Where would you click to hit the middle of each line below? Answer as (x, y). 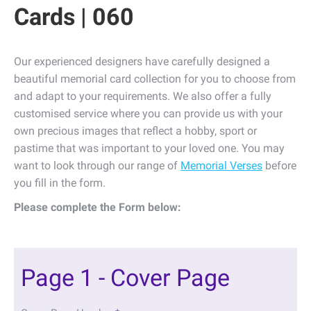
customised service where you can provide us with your (148, 114)
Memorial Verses (221, 166)
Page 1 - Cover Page (125, 278)
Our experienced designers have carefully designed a (142, 62)
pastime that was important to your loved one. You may (149, 149)
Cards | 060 (74, 17)
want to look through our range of (97, 166)
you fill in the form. (60, 183)
